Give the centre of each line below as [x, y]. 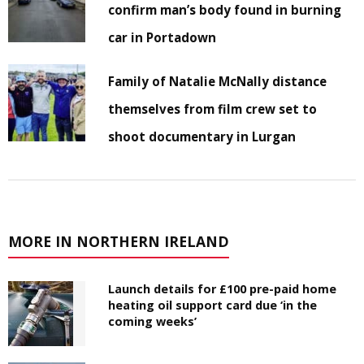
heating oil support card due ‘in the [213, 305]
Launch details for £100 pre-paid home [223, 288]
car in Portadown [162, 37]
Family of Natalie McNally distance [218, 81]
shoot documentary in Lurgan [202, 136]
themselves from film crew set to [213, 108]
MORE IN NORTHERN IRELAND [119, 241]
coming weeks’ [153, 321]
